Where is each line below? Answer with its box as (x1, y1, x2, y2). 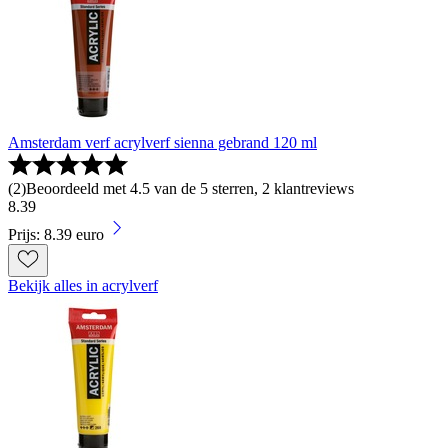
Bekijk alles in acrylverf (8, 277, 158, 295)
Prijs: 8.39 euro (8, 226, 104, 244)
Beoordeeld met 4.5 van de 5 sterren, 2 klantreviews (26, 180, 354, 198)
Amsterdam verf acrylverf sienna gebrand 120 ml (8, 134, 317, 152)
